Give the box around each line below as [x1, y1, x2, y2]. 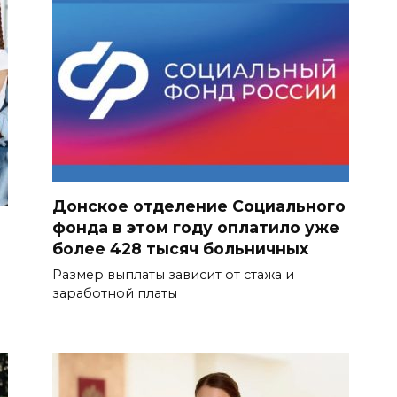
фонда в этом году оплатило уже [52, 218, 339, 237]
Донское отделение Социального [52, 197, 346, 216]
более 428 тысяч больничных [52, 239, 308, 259]
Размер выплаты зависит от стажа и [52, 267, 294, 284]
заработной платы [52, 285, 177, 302]
